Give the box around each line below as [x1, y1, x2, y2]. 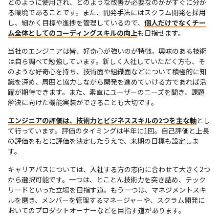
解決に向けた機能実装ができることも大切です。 [8, 97, 158, 107]
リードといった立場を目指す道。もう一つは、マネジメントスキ [8, 184, 206, 195]
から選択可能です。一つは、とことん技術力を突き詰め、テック [8, 174, 206, 184]
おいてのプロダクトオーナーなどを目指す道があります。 [8, 205, 185, 215]
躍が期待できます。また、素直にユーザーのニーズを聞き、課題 [8, 87, 205, 97]
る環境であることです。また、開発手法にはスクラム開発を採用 [8, 7, 206, 17]
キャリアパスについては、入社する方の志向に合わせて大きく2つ [8, 164, 210, 174]
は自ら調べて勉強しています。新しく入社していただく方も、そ [8, 56, 205, 66]
